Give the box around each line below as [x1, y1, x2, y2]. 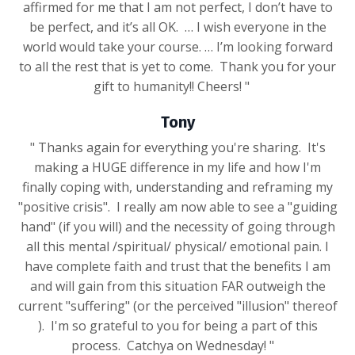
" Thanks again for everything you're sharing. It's [29, 139, 326, 157]
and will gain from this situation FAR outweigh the [29, 277, 326, 296]
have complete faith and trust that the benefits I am [25, 258, 330, 276]
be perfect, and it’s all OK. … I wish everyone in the [29, 18, 326, 36]
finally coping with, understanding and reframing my [22, 178, 333, 197]
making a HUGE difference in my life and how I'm [34, 158, 321, 177]
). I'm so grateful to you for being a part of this [37, 317, 318, 335]
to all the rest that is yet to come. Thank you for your [19, 58, 336, 76]
